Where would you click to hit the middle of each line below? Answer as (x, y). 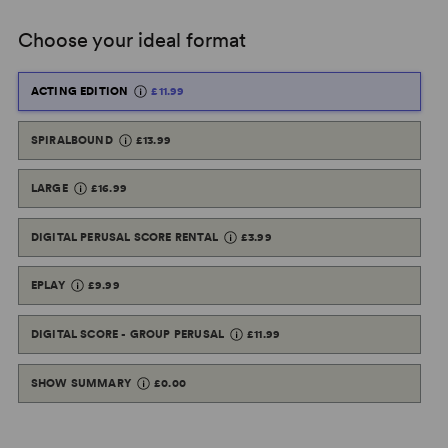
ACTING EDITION (79, 91)
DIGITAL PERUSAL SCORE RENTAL (124, 236)
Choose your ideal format (131, 40)
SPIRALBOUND (71, 139)
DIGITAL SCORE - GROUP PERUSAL (127, 333)
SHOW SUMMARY (81, 382)
